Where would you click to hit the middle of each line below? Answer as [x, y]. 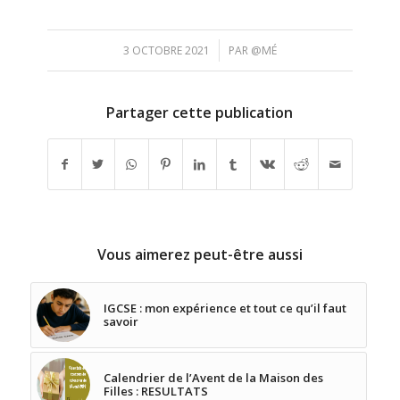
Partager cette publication [200, 113]
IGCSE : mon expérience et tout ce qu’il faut [225, 308]
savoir [121, 322]
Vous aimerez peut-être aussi [200, 255]
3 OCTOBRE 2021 [166, 51]
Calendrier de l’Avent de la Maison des [213, 378]
